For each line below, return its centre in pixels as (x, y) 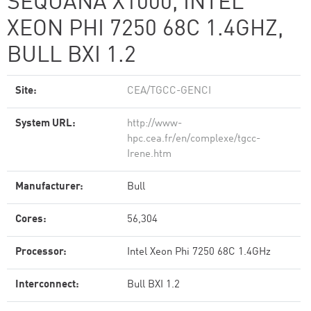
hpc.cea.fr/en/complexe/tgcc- (194, 139)
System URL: (45, 124)
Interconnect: (47, 285)
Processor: (41, 252)
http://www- (154, 124)
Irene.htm (149, 154)
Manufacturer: (49, 187)
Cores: (31, 220)
